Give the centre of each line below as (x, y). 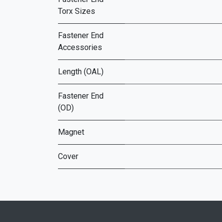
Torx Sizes (77, 11)
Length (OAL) (81, 72)
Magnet (71, 132)
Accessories (80, 47)
